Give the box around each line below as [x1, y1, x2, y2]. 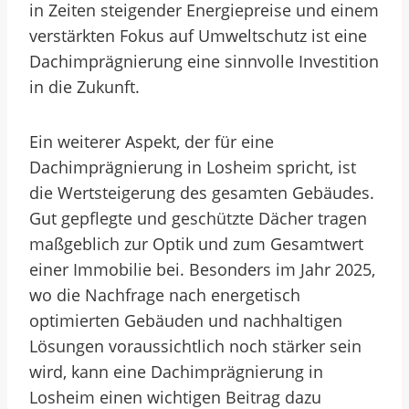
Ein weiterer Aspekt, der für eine [29, 131, 274, 152]
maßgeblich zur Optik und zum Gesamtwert [29, 233, 363, 255]
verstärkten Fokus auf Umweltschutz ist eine [29, 25, 367, 47]
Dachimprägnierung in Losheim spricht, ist [29, 156, 356, 178]
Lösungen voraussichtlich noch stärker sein [29, 335, 362, 357]
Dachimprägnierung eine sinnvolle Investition [29, 50, 379, 72]
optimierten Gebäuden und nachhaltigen [29, 309, 342, 331]
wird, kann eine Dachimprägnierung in [29, 361, 323, 383]
